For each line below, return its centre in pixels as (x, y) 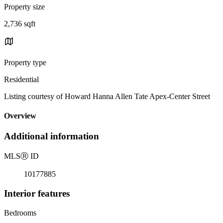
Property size (24, 6)
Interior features (37, 193)
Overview (20, 116)
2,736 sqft (20, 23)
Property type (25, 62)
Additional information (52, 136)
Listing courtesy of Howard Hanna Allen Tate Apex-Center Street (107, 96)
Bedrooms (20, 213)
